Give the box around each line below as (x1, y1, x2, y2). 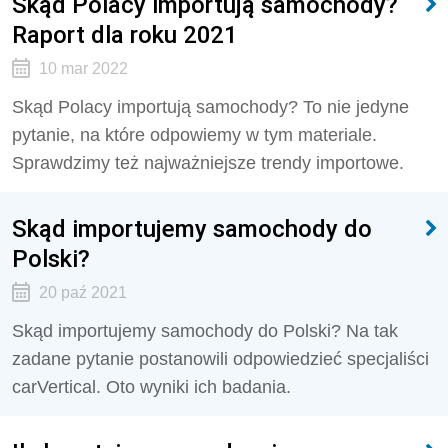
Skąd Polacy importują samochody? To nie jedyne (12, 97, 409, 117)
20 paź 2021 (38, 284, 127, 301)
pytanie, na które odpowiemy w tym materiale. (12, 125, 377, 145)
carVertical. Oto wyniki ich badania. (12, 377, 291, 397)
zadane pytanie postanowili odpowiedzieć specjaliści (12, 349, 429, 369)
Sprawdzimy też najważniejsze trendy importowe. (12, 153, 404, 173)
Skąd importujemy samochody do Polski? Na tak (12, 321, 398, 341)
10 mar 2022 (38, 60, 128, 77)
